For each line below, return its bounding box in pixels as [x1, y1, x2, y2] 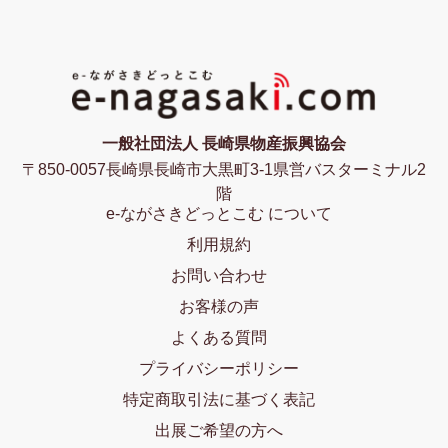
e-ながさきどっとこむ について [106, 204, 332, 222]
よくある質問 [171, 328, 267, 346]
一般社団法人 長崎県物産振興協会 [102, 134, 346, 152]
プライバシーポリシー [139, 359, 299, 377]
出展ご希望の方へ [155, 421, 283, 439]
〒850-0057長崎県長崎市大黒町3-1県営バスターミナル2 [22, 160, 426, 178]
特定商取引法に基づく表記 [123, 390, 315, 408]
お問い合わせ [171, 266, 267, 284]
